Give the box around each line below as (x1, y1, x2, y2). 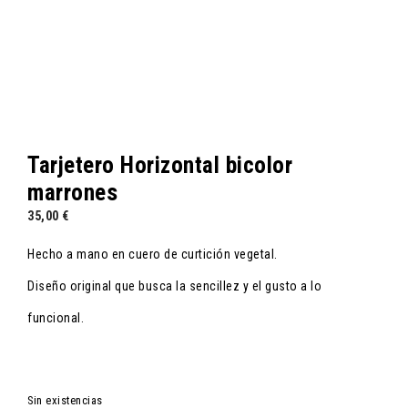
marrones (27, 179, 117, 206)
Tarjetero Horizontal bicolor (27, 152, 292, 178)
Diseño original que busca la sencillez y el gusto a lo (27, 279, 321, 293)
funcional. (27, 311, 84, 325)
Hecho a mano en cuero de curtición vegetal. (27, 247, 278, 261)
